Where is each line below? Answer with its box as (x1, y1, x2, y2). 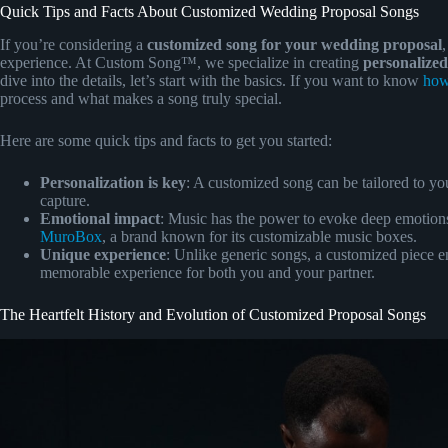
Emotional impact (40, 210, 160, 228)
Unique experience (40, 246, 166, 264)
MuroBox (40, 228, 102, 246)
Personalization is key (40, 174, 186, 192)
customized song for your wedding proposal (147, 36, 442, 54)
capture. (40, 192, 90, 210)
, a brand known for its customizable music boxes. (102, 228, 417, 246)
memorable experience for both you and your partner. (40, 264, 375, 282)
